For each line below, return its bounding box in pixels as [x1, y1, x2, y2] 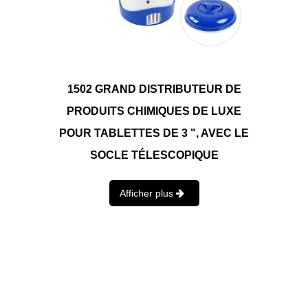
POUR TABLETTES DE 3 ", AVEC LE [59, 127, 249, 140]
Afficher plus [119, 188, 176, 199]
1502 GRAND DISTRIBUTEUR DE [67, 83, 241, 96]
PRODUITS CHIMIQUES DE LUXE [67, 105, 241, 118]
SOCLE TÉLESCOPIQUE [89, 149, 219, 162]
